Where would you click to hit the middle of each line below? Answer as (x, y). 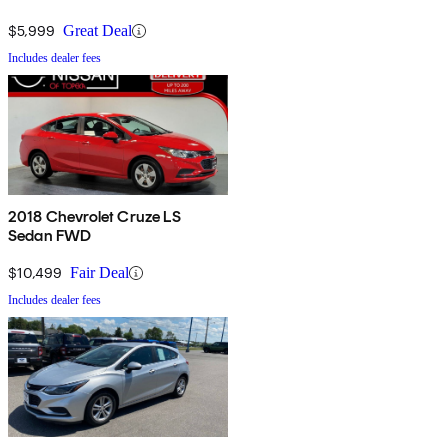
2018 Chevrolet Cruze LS (94, 217)
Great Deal (97, 31)
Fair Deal (99, 273)
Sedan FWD (50, 236)
